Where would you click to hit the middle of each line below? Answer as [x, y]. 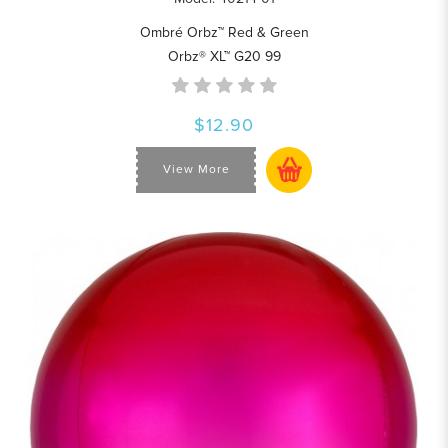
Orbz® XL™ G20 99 [224, 56]
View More [196, 170]
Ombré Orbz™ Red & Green [224, 32]
